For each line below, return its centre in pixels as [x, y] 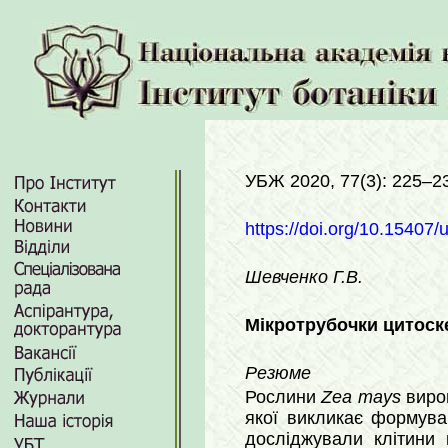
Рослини [283, 397]
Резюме [278, 373]
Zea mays [361, 397]
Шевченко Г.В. [304, 277]
